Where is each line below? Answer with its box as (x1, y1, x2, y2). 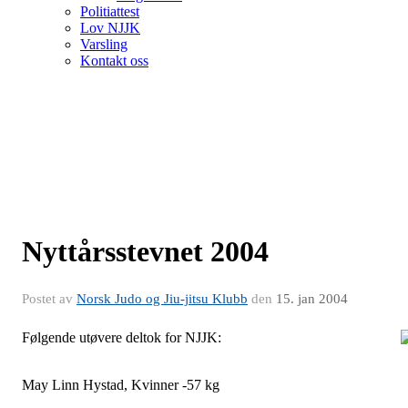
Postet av (22, 291, 76, 306)
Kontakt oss (80, 53, 148, 68)
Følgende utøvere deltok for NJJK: (22, 330, 221, 345)
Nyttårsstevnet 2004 (22, 235, 269, 268)
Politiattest (80, 4, 139, 19)
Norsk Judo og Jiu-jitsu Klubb (76, 291, 248, 306)
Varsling (80, 36, 127, 52)
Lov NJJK (80, 20, 140, 36)
